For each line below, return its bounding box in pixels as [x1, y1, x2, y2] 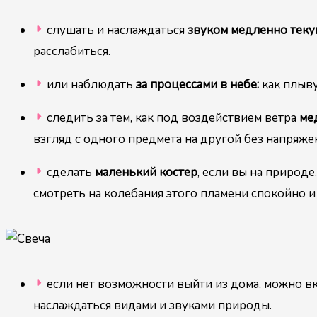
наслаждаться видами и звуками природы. [33, 297, 275, 314]
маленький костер [94, 164, 197, 181]
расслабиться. [33, 43, 110, 60]
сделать [46, 164, 95, 181]
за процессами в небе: [135, 76, 259, 93]
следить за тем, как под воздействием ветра [46, 110, 299, 127]
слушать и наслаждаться [46, 22, 188, 39]
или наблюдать [46, 76, 136, 93]
